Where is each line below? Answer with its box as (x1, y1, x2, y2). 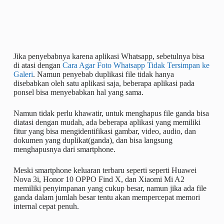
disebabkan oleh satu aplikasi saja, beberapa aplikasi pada (13, 79, 194, 88)
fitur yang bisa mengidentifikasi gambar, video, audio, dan (13, 127, 196, 136)
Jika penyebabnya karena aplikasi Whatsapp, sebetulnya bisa (13, 52, 204, 61)
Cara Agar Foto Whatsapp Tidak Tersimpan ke (62, 61, 209, 70)
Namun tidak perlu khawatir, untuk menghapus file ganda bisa (13, 109, 209, 118)
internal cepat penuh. (13, 202, 79, 211)
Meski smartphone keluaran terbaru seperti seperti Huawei (13, 166, 196, 175)
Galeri (13, 70, 33, 79)
